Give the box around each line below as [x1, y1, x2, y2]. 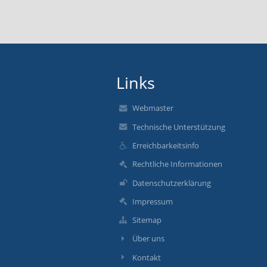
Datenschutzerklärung [132, 177, 211, 188]
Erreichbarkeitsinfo [132, 139, 199, 151]
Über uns [132, 233, 164, 244]
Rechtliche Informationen [132, 159, 222, 170]
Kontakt [132, 252, 161, 263]
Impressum [132, 195, 173, 207]
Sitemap [132, 215, 162, 226]
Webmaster [132, 103, 173, 114]
